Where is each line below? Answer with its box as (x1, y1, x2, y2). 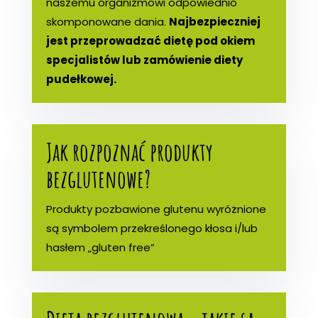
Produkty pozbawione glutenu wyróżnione (45, 201, 266, 216)
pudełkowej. (45, 71, 116, 87)
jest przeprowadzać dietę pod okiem (45, 33, 255, 48)
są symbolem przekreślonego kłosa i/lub (45, 220, 258, 236)
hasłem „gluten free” (45, 239, 155, 255)
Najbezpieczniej (168, 13, 261, 29)
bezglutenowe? (45, 162, 150, 194)
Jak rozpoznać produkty (45, 135, 213, 168)
